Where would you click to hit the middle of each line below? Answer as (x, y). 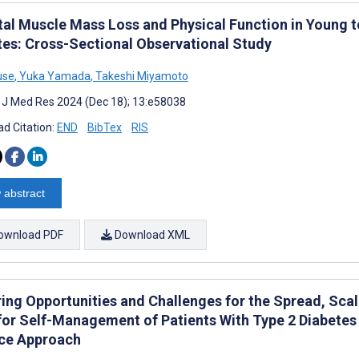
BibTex (105, 127)
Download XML (151, 234)
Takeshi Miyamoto (141, 76)
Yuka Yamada (54, 76)
